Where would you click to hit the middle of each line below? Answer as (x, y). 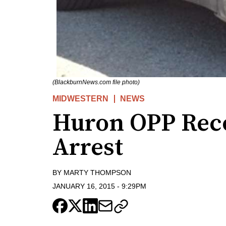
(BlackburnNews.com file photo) (96, 82)
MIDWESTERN (80, 99)
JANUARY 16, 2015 (84, 186)
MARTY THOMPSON (97, 173)
